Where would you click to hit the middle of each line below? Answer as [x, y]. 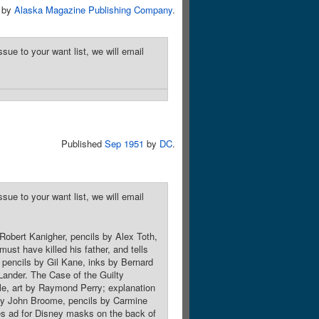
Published [83, 143]
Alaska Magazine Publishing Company [93, 10]
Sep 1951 [124, 143]
